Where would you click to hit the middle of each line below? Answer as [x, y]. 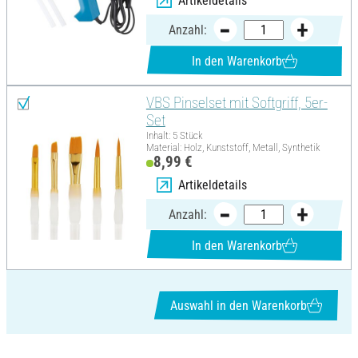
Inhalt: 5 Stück [174, 136]
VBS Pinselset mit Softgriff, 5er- [237, 103]
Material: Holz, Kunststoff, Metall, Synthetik [233, 148]
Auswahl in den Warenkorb [238, 305]
